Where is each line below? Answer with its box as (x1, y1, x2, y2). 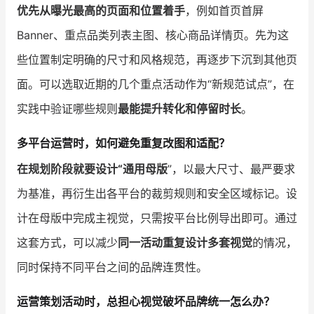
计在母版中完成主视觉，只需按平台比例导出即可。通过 (17, 210, 297, 225)
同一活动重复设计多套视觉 (118, 235, 252, 250)
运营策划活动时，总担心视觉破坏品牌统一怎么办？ (17, 294, 275, 309)
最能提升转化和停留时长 (118, 101, 241, 116)
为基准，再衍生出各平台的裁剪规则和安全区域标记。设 (17, 186, 297, 200)
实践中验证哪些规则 (17, 101, 118, 116)
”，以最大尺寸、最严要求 (168, 161, 295, 176)
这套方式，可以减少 (17, 235, 118, 250)
